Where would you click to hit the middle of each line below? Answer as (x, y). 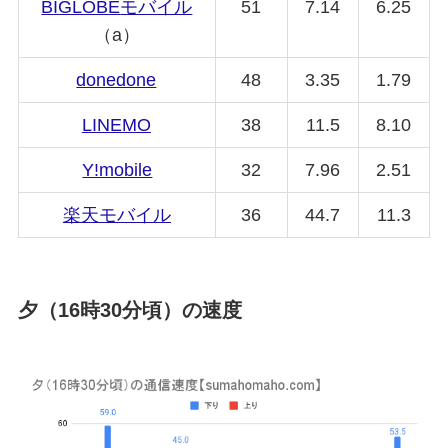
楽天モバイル (116, 214)
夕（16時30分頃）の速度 (129, 309)
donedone (116, 79)
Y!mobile (117, 169)
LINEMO (116, 124)
